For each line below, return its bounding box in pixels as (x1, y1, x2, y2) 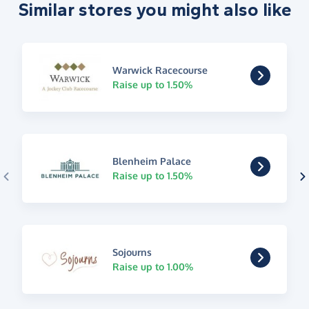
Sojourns (112, 246, 152, 258)
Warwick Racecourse (112, 63, 208, 76)
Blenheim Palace (112, 154, 191, 167)
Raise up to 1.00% (112, 260, 193, 272)
